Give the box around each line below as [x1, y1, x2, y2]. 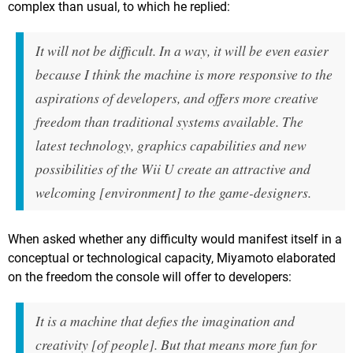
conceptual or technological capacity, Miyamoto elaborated [8, 251, 336, 266]
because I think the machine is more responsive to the [35, 65, 333, 84]
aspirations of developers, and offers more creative [35, 88, 318, 108]
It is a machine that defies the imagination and [35, 311, 295, 331]
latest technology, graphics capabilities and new [35, 136, 307, 155]
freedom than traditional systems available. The [35, 112, 303, 132]
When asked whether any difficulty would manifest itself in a [8, 232, 342, 247]
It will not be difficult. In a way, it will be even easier [35, 41, 329, 61]
